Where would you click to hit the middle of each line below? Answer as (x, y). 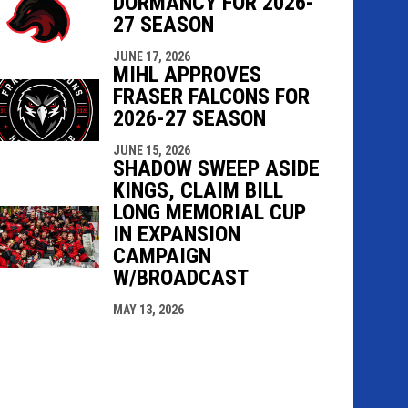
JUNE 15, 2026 (151, 150)
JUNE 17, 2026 (151, 56)
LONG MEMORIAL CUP (209, 212)
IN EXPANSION (176, 234)
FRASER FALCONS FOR (211, 96)
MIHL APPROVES (187, 74)
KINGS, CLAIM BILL (198, 190)
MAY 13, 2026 (148, 309)
